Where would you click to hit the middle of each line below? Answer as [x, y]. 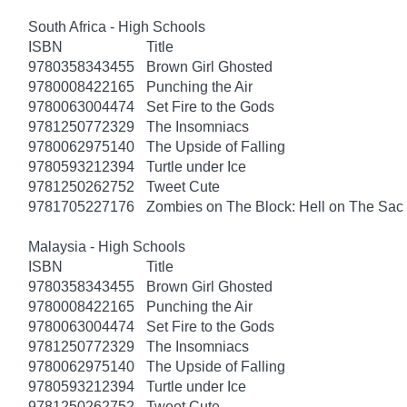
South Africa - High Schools [117, 26]
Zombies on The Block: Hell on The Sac [275, 206]
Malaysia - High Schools [107, 246]
